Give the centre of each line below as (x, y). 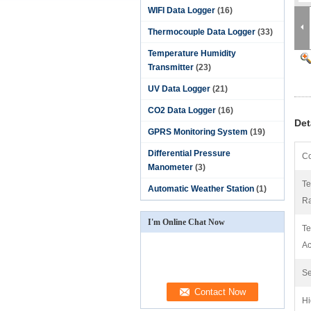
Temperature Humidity (192, 53)
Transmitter (171, 67)
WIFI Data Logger (182, 10)
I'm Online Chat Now (186, 222)
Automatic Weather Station (201, 189)
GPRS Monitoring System (198, 132)
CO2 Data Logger (182, 110)
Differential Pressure (189, 153)
